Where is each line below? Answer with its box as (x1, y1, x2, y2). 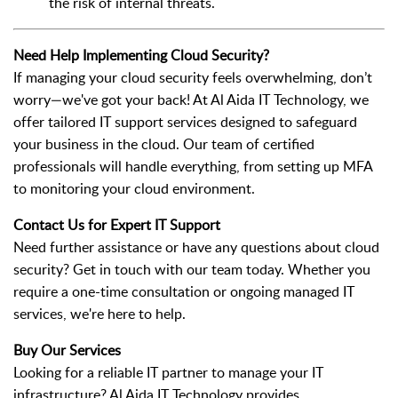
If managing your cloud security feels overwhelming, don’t (13, 68, 372, 88)
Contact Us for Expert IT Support (13, 215, 220, 235)
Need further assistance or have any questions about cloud (13, 237, 379, 258)
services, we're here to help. (13, 304, 186, 324)
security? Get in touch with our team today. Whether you (13, 259, 370, 280)
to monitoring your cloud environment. (13, 179, 255, 199)
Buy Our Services (13, 340, 121, 361)
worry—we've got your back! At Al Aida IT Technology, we (13, 90, 369, 110)
